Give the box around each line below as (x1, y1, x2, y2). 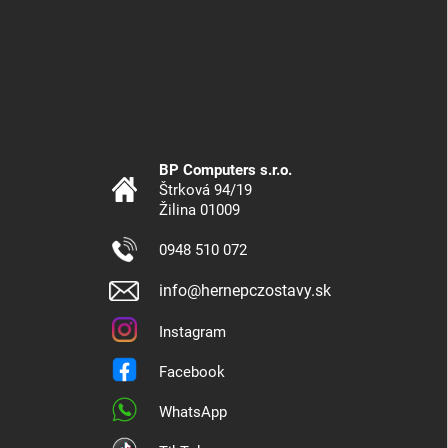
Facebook (159, 363, 225, 382)
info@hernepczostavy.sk (159, 281, 331, 301)
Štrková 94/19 (159, 181, 252, 200)
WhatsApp (159, 403, 227, 422)
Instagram (159, 323, 226, 342)
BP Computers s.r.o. (159, 161, 292, 180)
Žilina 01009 (159, 201, 240, 220)
